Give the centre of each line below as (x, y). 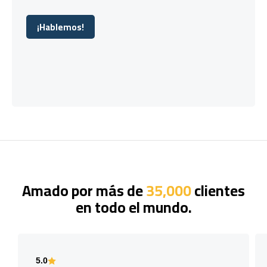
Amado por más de (84, 190)
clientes (218, 190)
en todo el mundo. (133, 207)
